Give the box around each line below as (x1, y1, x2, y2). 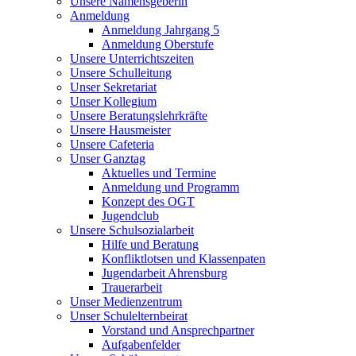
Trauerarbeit (102, 281, 162, 295)
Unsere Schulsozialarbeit (70, 223, 194, 238)
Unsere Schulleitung (70, 66, 172, 80)
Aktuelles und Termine (102, 166, 216, 180)
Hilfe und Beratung (102, 238, 199, 252)
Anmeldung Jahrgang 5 (102, 23, 219, 37)
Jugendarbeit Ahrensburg (102, 266, 227, 281)
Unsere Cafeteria (70, 137, 154, 152)
